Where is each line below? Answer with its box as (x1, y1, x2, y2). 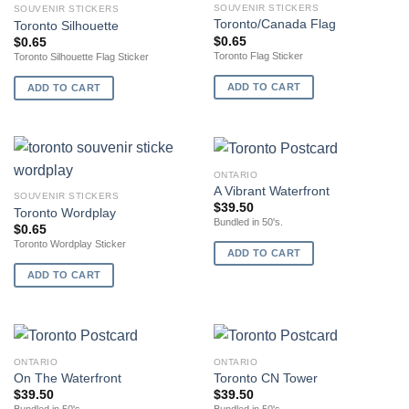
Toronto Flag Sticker (213, 49, 303, 61)
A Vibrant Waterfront (213, 184, 330, 198)
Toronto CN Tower (213, 371, 318, 385)
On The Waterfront (13, 371, 121, 385)
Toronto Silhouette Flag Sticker (13, 50, 149, 62)
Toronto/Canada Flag (213, 17, 336, 32)
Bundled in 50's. (213, 216, 283, 228)
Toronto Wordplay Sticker (13, 238, 126, 250)
